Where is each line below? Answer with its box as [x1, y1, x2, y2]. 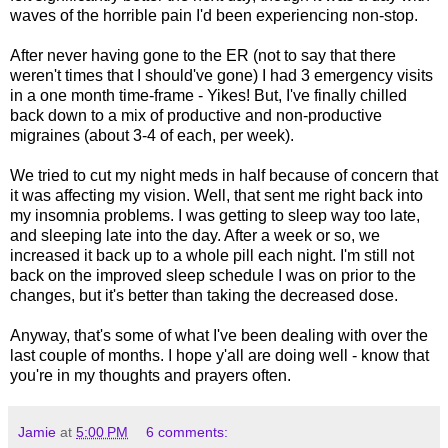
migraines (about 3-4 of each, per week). [10, 126, 294, 144]
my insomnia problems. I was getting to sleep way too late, [10, 206, 420, 224]
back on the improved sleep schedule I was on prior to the [10, 266, 416, 284]
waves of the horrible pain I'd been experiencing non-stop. [10, 6, 418, 24]
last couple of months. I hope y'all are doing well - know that [10, 346, 429, 364]
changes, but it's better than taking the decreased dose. [10, 286, 398, 304]
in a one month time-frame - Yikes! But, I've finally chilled [10, 86, 407, 104]
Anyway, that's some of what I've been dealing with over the [10, 326, 428, 344]
